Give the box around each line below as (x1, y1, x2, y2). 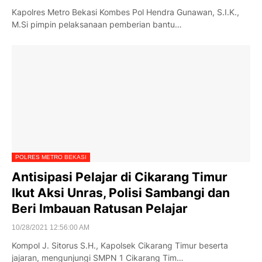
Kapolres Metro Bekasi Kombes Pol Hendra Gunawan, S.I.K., (12, 7, 239, 17)
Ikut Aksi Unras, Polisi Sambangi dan (12, 185, 230, 200)
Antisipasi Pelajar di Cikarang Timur (12, 170, 227, 184)
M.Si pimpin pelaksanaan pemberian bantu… (12, 19, 182, 29)
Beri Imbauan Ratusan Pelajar (12, 201, 188, 216)
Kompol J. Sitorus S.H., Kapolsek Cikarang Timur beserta (12, 240, 228, 250)
